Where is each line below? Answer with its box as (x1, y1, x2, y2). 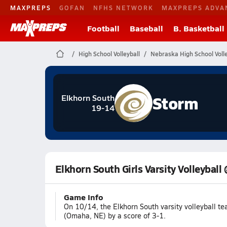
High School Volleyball (78, 50, 140, 58)
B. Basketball (173, 22, 224, 34)
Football (87, 22, 120, 34)
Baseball (130, 22, 163, 34)
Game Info (63, 191, 103, 203)
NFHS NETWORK (93, 3, 154, 12)
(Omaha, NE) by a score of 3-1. (63, 211, 166, 220)
